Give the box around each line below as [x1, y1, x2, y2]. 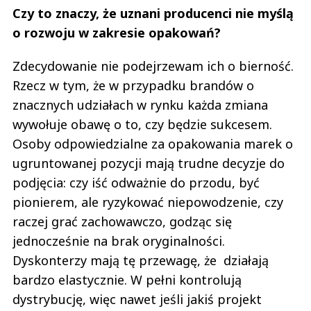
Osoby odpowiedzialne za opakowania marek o [12, 135, 293, 152]
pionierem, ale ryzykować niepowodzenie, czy [12, 193, 283, 210]
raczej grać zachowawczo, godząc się [12, 212, 232, 230]
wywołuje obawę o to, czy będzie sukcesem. [12, 115, 272, 133]
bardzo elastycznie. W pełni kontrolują [12, 271, 242, 288]
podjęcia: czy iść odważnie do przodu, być [12, 174, 260, 191]
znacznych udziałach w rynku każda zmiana [12, 96, 268, 113]
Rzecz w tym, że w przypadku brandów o [12, 76, 254, 94]
